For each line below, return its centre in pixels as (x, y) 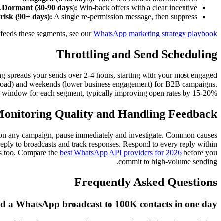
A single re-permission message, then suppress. (125, 16)
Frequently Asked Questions (146, 182)
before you (199, 152)
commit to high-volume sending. (168, 161)
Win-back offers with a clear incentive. (137, 7)
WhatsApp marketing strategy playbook (155, 33)
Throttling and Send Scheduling (137, 54)
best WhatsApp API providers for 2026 (121, 152)
